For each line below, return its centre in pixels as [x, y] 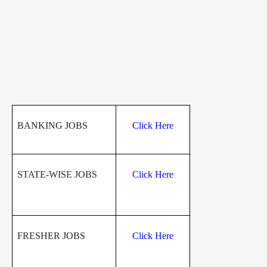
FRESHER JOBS [51, 235]
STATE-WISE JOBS [57, 174]
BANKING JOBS [52, 125]
